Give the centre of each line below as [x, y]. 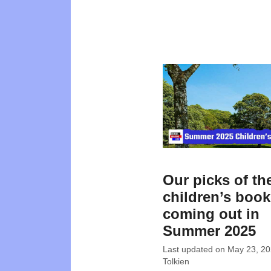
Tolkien [176, 262]
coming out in [211, 214]
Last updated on [195, 250]
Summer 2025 [209, 231]
